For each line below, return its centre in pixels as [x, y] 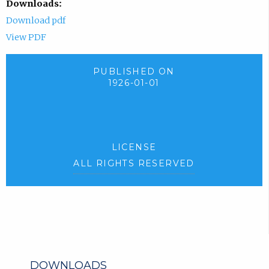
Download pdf [35, 20]
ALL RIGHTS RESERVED [134, 163]
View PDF [26, 37]
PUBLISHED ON [134, 72]
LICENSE [134, 147]
